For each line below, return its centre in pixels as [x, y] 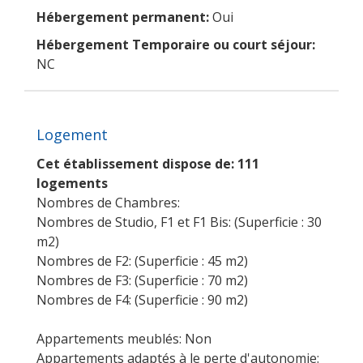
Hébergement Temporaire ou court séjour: [176, 45]
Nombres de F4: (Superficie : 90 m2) [142, 300]
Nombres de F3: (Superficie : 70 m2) [142, 280]
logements [72, 183]
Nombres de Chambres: [108, 203]
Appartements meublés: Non [124, 339]
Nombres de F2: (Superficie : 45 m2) [142, 261]
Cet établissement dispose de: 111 [148, 164]
